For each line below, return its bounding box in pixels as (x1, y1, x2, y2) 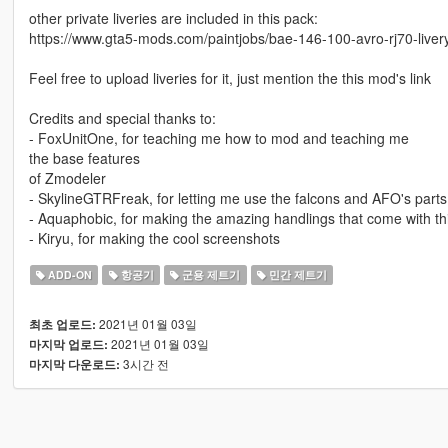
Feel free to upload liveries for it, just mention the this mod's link (28, 68, 431, 89)
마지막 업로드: (28, 336, 108, 354)
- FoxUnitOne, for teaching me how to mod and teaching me (28, 128, 409, 149)
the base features (28, 148, 140, 169)
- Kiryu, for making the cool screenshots (28, 228, 280, 249)
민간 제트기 (265, 267, 327, 283)
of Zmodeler (28, 168, 106, 189)
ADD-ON (45, 267, 93, 283)
